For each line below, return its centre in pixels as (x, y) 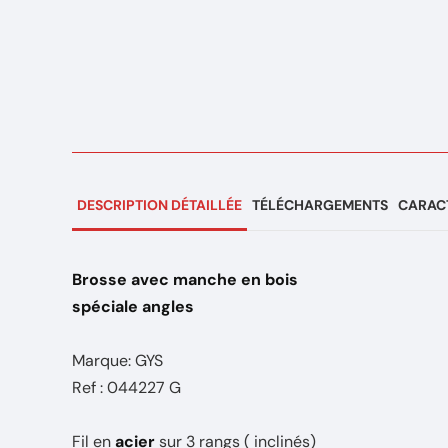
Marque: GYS (117, 360)
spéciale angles (133, 306)
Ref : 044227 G (126, 387)
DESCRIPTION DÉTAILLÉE (159, 205)
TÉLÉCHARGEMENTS (320, 205)
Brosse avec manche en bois (185, 279)
